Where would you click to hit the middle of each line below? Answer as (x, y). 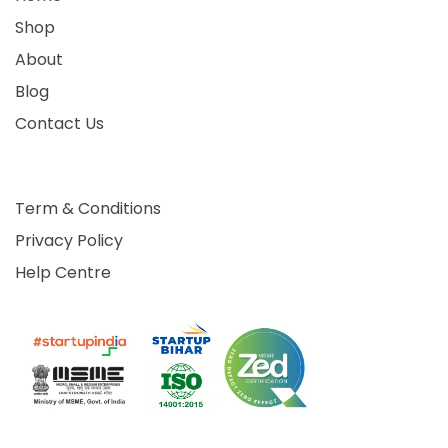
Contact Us (59, 123)
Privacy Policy (69, 240)
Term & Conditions (88, 208)
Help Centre (63, 272)
